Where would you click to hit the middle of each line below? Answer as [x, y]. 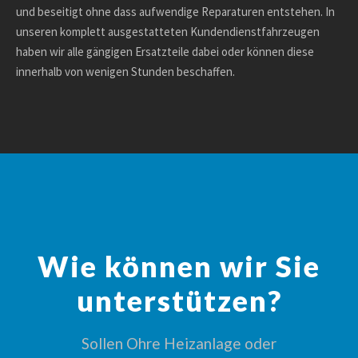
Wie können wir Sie [179, 266]
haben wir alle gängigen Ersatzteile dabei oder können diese [165, 51]
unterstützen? [179, 300]
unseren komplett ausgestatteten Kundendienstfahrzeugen [168, 31]
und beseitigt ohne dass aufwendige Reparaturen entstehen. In [175, 11]
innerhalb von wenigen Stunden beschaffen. [125, 71]
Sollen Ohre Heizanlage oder [179, 343]
